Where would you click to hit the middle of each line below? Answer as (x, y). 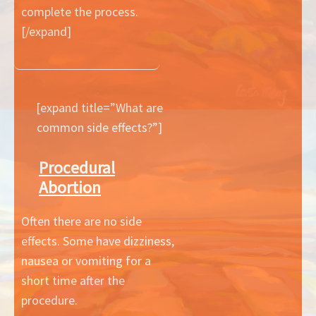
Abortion (70, 187)
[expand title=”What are (99, 108)
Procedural (77, 168)
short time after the (73, 280)
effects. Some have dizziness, (98, 241)
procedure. (49, 300)
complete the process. (80, 12)
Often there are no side (81, 221)
